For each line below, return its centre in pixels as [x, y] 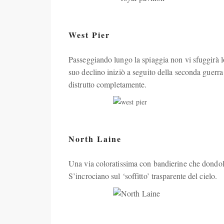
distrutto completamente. [108, 84]
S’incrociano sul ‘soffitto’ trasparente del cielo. [143, 175]
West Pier [89, 34]
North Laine [95, 138]
